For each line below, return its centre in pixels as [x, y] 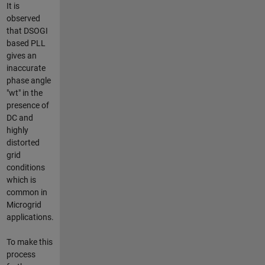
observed [23, 18]
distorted [23, 142]
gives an [21, 55]
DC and [20, 117]
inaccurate [26, 68]
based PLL [26, 43]
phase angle [28, 80]
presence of [28, 105]
